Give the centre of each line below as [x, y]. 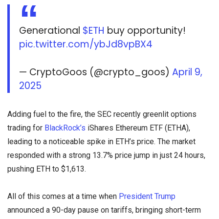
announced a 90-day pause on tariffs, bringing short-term [104, 210]
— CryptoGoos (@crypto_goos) [96, 72]
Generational [51, 30]
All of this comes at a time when [62, 196]
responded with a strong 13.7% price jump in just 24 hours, [106, 155]
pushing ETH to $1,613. [47, 169]
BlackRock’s [65, 128]
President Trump [146, 196]
